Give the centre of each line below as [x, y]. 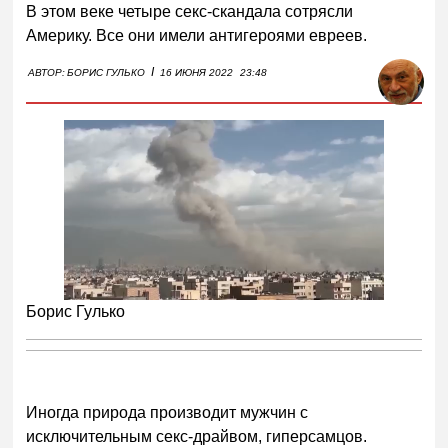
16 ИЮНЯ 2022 [197, 72]
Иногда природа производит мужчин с [167, 413]
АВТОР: [47, 72]
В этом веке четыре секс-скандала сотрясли [190, 11]
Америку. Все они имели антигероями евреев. [197, 35]
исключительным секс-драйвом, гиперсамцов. [197, 437]
